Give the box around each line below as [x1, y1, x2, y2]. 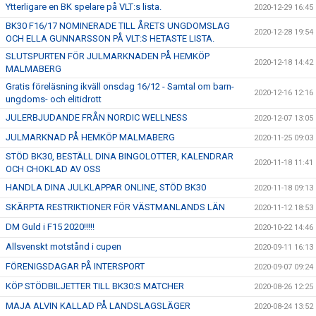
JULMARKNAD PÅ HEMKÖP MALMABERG [6, 132, 175, 142]
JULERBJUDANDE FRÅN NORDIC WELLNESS [6, 112, 188, 123]
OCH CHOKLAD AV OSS [6, 164, 101, 174]
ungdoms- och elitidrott [6, 94, 102, 104]
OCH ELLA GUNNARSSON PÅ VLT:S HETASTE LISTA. [6, 33, 214, 44]
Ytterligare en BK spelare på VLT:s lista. [6, 1, 162, 12]
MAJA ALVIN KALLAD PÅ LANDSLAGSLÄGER [6, 300, 190, 311]
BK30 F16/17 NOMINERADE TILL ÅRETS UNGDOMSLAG [6, 20, 230, 31]
